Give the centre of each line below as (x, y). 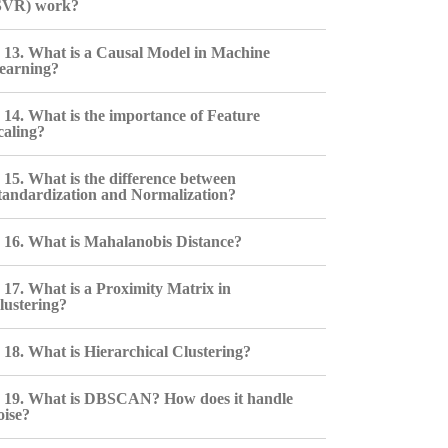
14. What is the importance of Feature (131, 115)
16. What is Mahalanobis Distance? (122, 241)
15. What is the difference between (119, 178)
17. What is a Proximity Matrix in (117, 288)
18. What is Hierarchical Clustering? (127, 351)
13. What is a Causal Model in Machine (136, 52)
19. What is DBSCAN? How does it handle (148, 398)
